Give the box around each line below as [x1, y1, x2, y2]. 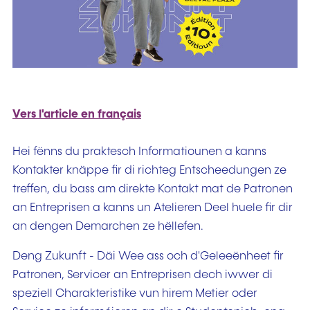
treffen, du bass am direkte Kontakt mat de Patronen [12, 183, 293, 195]
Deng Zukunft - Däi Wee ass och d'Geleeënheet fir [12, 250, 284, 263]
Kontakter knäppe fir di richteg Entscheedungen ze [12, 164, 286, 176]
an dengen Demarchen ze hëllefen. [12, 220, 203, 232]
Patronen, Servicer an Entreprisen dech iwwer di [12, 269, 273, 282]
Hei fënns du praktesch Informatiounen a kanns [12, 145, 266, 158]
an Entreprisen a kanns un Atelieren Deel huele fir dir [12, 201, 293, 214]
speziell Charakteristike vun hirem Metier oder [12, 288, 257, 300]
